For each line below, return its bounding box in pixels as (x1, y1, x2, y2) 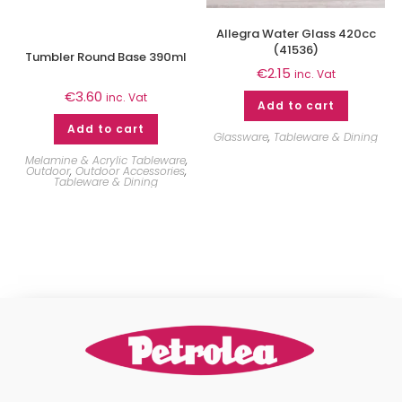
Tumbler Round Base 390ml (25, 48, 188, 66)
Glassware (214, 129, 269, 145)
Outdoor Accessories (74, 163, 185, 179)
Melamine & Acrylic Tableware (24, 153, 186, 169)
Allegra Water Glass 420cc (215, 25, 376, 43)
